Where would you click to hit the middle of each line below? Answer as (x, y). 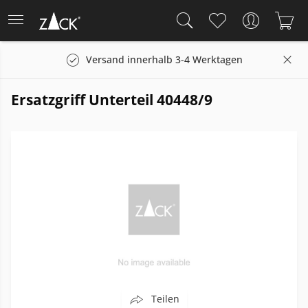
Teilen (165, 299)
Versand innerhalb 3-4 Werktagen (164, 59)
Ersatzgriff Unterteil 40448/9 (112, 100)
